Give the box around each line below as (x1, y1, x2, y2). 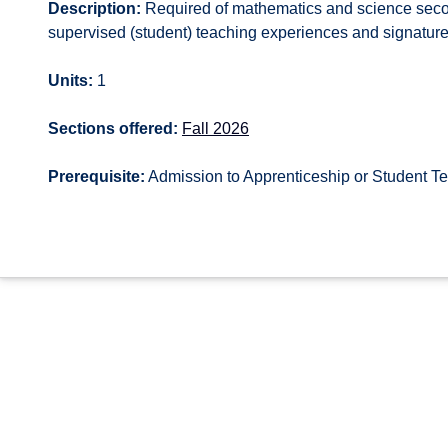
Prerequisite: (48, 168, 145, 185)
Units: (48, 72, 93, 89)
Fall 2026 (182, 120, 249, 137)
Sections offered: (48, 120, 178, 137)
